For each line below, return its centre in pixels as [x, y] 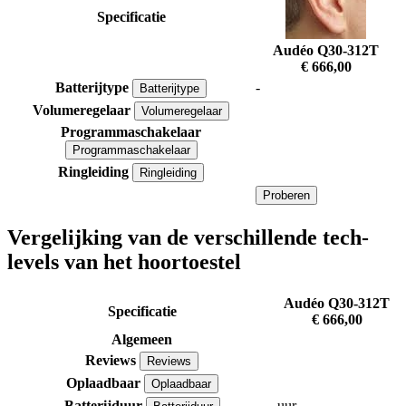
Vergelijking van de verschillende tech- [188, 238]
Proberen [286, 196]
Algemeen [142, 340]
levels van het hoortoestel [124, 262]
